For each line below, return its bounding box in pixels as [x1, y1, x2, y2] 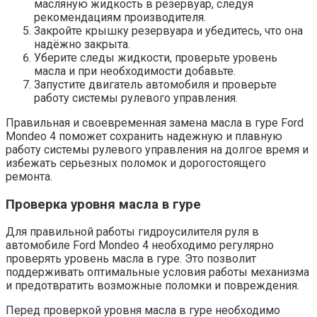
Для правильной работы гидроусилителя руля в [6, 225, 259, 239]
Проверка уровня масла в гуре [6, 196, 201, 212]
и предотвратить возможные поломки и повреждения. [6, 279, 299, 293]
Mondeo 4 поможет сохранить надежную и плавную [6, 129, 282, 143]
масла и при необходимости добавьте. [34, 64, 236, 78]
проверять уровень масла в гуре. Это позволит [6, 252, 256, 266]
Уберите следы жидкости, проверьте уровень [34, 50, 277, 64]
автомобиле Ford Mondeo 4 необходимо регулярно [6, 238, 274, 253]
